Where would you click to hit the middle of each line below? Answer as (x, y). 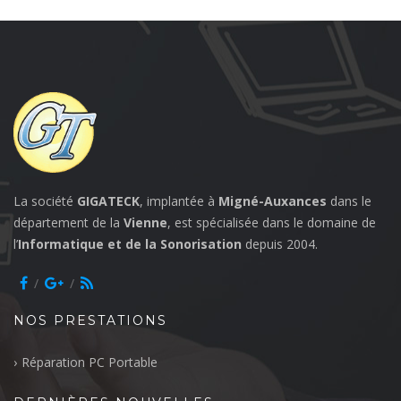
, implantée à (179, 200)
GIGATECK (108, 200)
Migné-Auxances (273, 200)
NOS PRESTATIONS (90, 320)
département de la (68, 222)
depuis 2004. (282, 243)
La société (45, 200)
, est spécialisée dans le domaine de (272, 222)
